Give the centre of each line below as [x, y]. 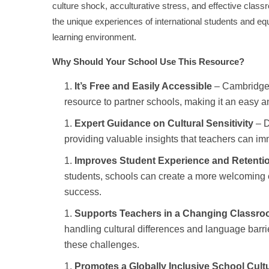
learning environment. [94, 37]
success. [83, 192]
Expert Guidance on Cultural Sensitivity [164, 123]
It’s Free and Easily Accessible [143, 86]
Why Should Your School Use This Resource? [148, 61]
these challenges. [102, 244]
